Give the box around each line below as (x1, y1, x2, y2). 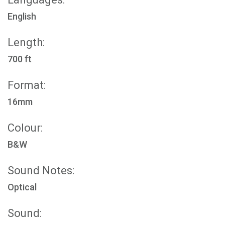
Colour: (8, 122, 43, 134)
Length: (8, 36, 45, 49)
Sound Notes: (8, 164, 74, 177)
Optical (8, 182, 37, 192)
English (8, 11, 36, 22)
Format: (8, 79, 46, 91)
